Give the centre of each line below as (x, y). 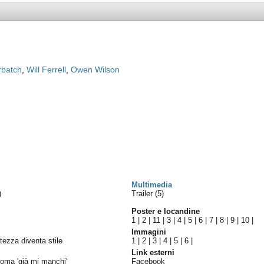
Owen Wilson (95, 70)
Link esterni (153, 253)
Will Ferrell (47, 70)
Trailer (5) (148, 194)
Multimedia (152, 185)
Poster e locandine (166, 211)
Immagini (149, 232)
